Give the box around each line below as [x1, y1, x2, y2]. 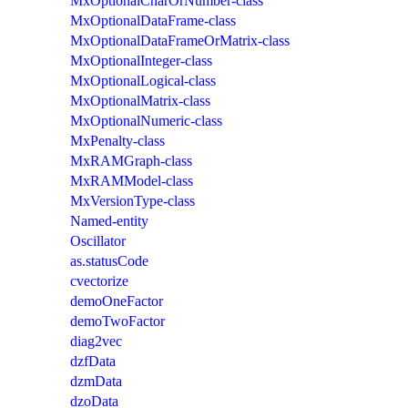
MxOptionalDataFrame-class [70, 12, 236, 28]
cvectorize [70, 272, 128, 289]
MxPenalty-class [70, 132, 165, 148]
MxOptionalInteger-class [70, 52, 212, 68]
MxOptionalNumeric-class [70, 112, 222, 128]
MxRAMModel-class [70, 172, 193, 189]
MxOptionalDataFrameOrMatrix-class [70, 32, 290, 48]
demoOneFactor [70, 292, 163, 309]
